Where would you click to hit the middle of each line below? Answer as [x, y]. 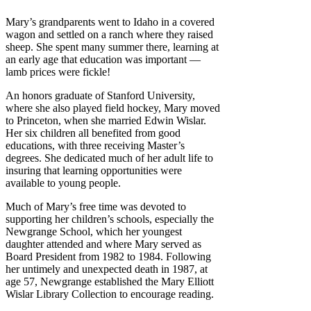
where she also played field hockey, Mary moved [113, 108]
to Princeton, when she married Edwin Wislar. [106, 120]
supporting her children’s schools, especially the [110, 219]
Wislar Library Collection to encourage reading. [110, 294]
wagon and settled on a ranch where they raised [109, 34]
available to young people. [63, 183]
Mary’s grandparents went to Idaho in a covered [110, 22]
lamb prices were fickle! [58, 72]
